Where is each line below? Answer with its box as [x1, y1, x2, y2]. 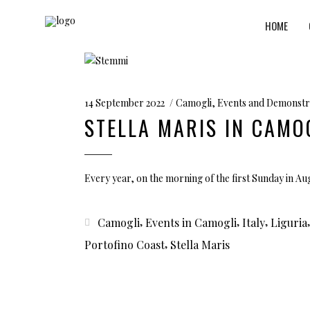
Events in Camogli [145, 215, 237, 230]
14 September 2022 [84, 95, 165, 109]
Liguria [271, 215, 307, 230]
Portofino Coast [84, 237, 165, 252]
